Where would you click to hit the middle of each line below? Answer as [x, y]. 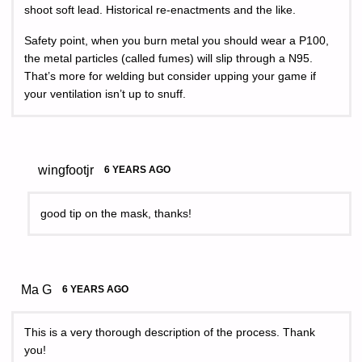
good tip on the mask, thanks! [116, 213]
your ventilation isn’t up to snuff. [105, 95]
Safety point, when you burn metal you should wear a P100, [177, 41]
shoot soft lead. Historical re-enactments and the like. [160, 11]
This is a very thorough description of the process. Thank [170, 333]
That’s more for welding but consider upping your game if [170, 77]
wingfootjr [65, 170]
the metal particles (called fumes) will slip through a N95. [168, 59]
